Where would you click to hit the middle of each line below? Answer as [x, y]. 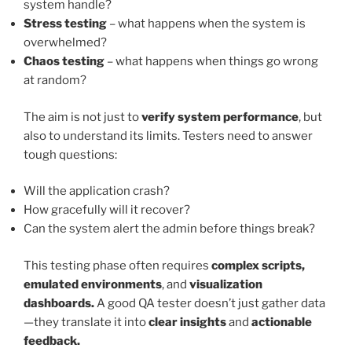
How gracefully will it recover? [107, 210]
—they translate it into [86, 322]
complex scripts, [258, 265]
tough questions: [70, 154]
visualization [226, 284]
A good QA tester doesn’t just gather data [210, 303]
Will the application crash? [97, 191]
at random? [55, 81]
